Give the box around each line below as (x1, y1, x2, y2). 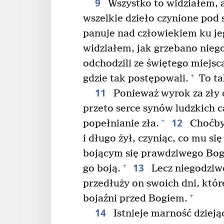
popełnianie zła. (83, 117, 159, 129)
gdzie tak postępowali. (83, 72, 188, 84)
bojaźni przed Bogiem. (83, 192, 187, 204)
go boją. (83, 162, 120, 174)
